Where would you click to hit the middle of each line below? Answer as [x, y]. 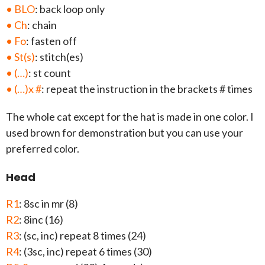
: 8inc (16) [41, 220]
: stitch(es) [59, 57]
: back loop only [70, 9]
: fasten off [51, 41]
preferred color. [43, 149]
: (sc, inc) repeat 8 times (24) [83, 236]
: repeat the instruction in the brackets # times [147, 89]
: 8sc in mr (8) [49, 204]
